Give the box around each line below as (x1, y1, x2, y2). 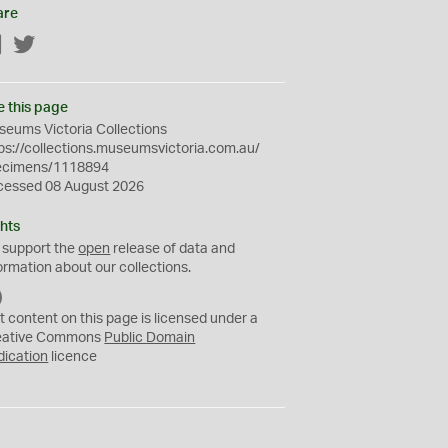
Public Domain (104, 331, 196, 345)
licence (48, 350, 98, 364)
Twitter (36, 39, 80, 53)
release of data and (110, 242, 236, 256)
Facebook (3, 39, 67, 53)
